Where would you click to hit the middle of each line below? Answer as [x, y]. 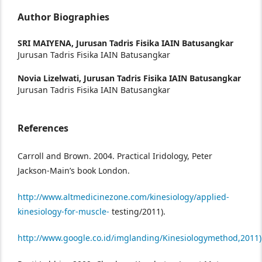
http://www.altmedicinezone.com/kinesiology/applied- [123, 197]
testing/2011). [137, 211]
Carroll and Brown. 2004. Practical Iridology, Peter [115, 156]
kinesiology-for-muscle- [63, 211]
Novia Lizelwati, [51, 78]
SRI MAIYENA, [47, 43]
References [43, 128]
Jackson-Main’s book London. [74, 170]
